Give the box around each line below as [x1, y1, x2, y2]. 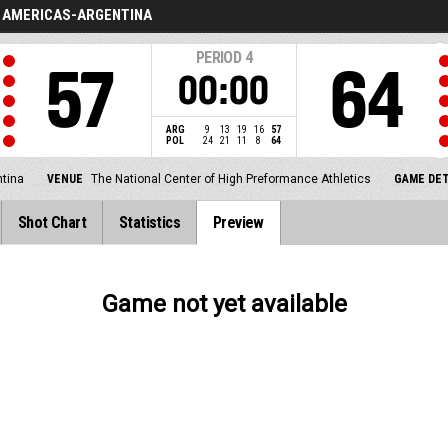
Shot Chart [18, 213, 87, 232]
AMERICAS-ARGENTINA [2, 6, 152, 24]
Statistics [119, 213, 181, 232]
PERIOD [195, 48, 242, 67]
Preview [213, 213, 264, 232]
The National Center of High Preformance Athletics [91, 172, 371, 186]
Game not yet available [101, 290, 347, 319]
